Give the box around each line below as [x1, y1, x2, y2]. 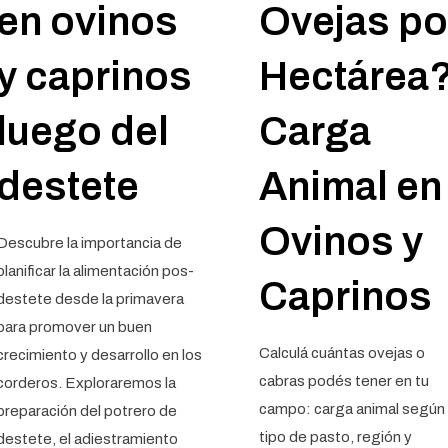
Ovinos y [258, 220, 423, 263]
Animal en [258, 165, 442, 208]
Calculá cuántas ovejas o [258, 345, 425, 361]
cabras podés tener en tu [258, 373, 429, 389]
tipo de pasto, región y [258, 429, 412, 445]
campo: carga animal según [258, 401, 445, 417]
